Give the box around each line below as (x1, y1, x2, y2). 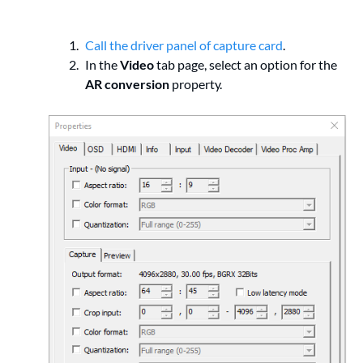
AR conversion (85, 75, 169, 92)
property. (169, 75, 222, 92)
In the (85, 56, 120, 72)
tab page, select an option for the (154, 56, 337, 72)
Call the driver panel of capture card (85, 36, 283, 53)
